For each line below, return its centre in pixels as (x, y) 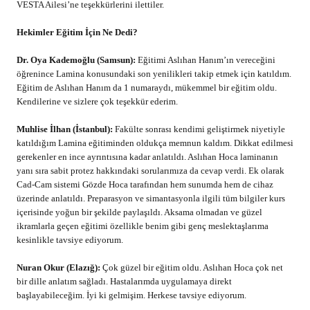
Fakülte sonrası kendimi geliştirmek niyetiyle (199, 129)
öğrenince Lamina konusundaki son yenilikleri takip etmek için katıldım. (154, 73)
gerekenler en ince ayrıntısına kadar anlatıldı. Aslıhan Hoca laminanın (147, 156)
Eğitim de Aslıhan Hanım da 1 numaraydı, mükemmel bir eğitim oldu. (147, 87)
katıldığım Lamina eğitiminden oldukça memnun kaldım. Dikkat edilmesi (155, 143)
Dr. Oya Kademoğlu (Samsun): (76, 60)
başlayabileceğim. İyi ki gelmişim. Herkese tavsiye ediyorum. (131, 295)
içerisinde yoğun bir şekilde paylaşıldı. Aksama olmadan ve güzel (139, 212)
